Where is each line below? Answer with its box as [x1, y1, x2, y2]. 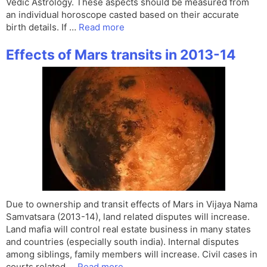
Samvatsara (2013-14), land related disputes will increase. [6, 211, 250, 223]
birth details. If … [6, 21, 79, 33]
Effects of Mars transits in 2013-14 [6, 46, 236, 64]
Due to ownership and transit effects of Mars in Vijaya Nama [6, 198, 257, 210]
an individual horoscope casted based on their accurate [6, 9, 239, 21]
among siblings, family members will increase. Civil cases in [6, 249, 257, 260]
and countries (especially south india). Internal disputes [6, 236, 239, 248]
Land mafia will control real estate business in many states [6, 223, 251, 235]
